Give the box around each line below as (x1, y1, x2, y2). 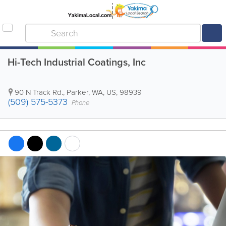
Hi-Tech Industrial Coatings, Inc (8, 54, 146, 70)
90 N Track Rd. (15, 87, 63, 98)
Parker (67, 87, 88, 98)
